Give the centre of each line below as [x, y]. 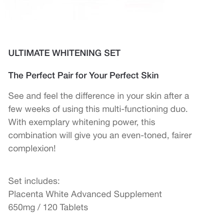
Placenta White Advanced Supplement [85, 194]
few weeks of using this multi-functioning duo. [98, 109]
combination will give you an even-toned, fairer [100, 135]
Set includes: [34, 181]
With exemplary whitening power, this [82, 122]
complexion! [32, 148]
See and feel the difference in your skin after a [99, 96]
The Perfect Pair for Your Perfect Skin [84, 75]
